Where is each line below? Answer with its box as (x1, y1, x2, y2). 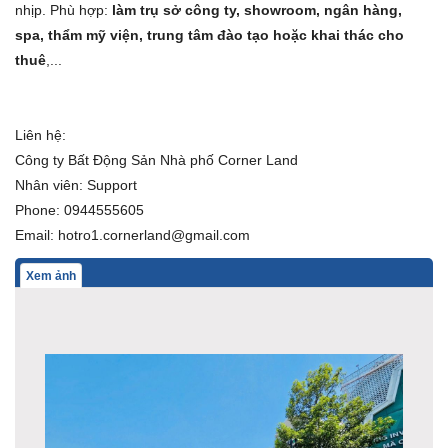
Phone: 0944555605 (15, 202, 144, 218)
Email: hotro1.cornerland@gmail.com (15, 227, 250, 243)
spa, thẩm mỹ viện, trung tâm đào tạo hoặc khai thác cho (15, 27, 404, 43)
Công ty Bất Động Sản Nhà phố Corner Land (15, 152, 298, 168)
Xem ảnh (26, 269, 76, 283)
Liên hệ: (15, 127, 66, 143)
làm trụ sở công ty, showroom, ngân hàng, (112, 2, 402, 18)
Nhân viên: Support (15, 177, 137, 193)
